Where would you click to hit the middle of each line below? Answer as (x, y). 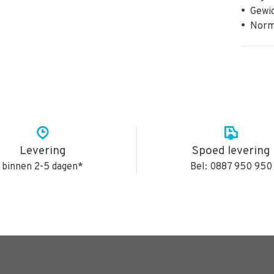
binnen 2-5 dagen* (43, 167)
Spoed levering (231, 151)
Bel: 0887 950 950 (231, 167)
